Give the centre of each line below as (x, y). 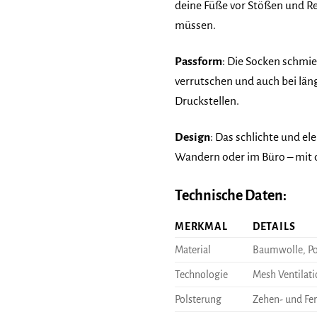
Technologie (201, 274)
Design (192, 137)
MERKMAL (201, 226)
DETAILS (274, 226)
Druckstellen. (207, 101)
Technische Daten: (231, 195)
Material (193, 249)
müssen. (195, 25)
